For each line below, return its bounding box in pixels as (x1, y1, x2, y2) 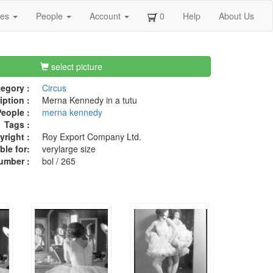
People (36, 10, 65, 22)
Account (90, 10, 123, 22)
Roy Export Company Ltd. (41, 130, 141, 143)
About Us (219, 10, 254, 22)
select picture (49, 60, 103, 73)
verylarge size (41, 143, 96, 155)
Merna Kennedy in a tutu (41, 94, 137, 107)
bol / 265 (41, 155, 76, 168)
